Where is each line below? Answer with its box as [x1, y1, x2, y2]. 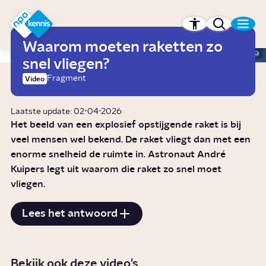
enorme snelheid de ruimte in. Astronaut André [11, 150, 226, 160]
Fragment [47, 74, 87, 83]
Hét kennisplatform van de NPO [52, 25, 230, 37]
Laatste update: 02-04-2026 [11, 107, 122, 116]
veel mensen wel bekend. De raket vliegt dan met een [11, 135, 251, 145]
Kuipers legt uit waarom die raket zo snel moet [11, 164, 222, 175]
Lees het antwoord [21, 208, 118, 220]
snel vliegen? [23, 57, 110, 72]
